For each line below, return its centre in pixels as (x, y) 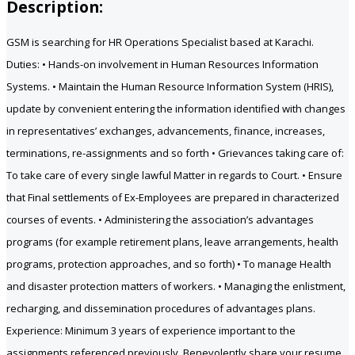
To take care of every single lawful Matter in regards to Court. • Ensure (174, 176)
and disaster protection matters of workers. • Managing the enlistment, (176, 286)
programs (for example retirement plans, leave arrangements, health (172, 242)
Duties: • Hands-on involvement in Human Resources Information (162, 65)
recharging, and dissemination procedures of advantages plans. (161, 309)
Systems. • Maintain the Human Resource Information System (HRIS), (170, 87)
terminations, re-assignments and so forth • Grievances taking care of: (175, 153)
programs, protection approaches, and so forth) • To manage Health (169, 264)
